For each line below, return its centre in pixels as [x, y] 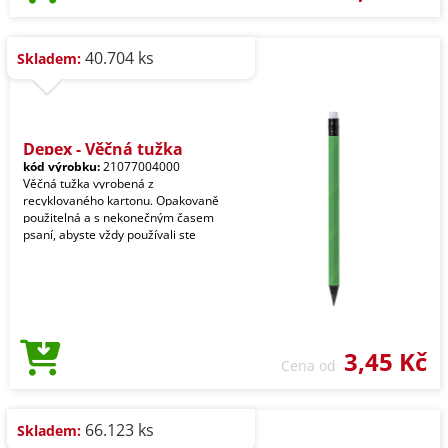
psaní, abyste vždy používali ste [109, 234]
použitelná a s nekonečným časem [118, 217]
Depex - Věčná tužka [103, 149]
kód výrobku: [61, 166]
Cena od [312, 365]
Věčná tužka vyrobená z [88, 183]
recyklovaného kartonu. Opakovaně [121, 200]
